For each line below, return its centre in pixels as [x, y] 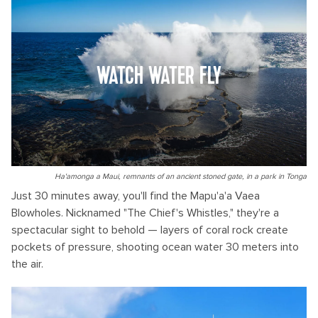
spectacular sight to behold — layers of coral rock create [150, 230]
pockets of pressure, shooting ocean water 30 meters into [155, 247]
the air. [27, 264]
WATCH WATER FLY [159, 77]
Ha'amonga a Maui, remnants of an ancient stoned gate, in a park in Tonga [181, 176]
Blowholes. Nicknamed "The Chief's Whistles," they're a [145, 213]
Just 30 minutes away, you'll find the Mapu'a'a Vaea [136, 196]
